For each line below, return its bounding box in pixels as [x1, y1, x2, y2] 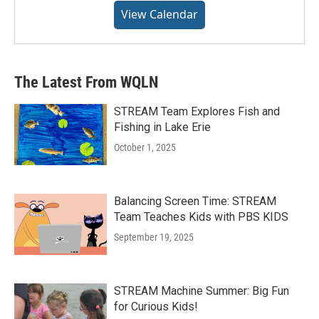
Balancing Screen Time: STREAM [114, 194, 276, 209]
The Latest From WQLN [14, 73, 158, 92]
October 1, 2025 [114, 142, 176, 154]
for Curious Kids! [114, 300, 198, 314]
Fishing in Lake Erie [114, 120, 211, 135]
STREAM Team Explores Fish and [114, 105, 280, 119]
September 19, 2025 [114, 231, 194, 244]
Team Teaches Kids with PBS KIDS [114, 210, 288, 224]
